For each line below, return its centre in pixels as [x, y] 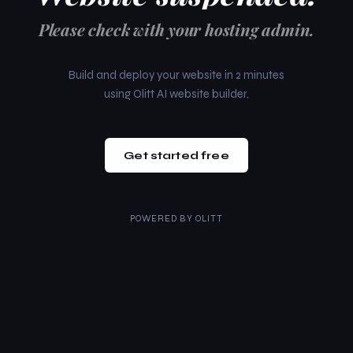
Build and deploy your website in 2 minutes [176, 75]
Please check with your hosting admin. [176, 29]
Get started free [176, 155]
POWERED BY [162, 219]
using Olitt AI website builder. [176, 94]
